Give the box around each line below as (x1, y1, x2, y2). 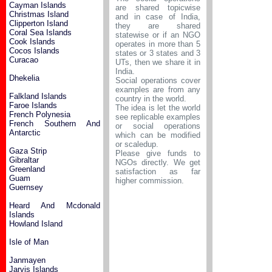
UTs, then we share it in (115, 58, 200, 67)
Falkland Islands (9, 92, 67, 101)
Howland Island (9, 219, 63, 228)
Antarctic (9, 128, 41, 137)
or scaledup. (115, 140, 158, 149)
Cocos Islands (9, 46, 59, 55)
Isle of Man (9, 237, 49, 246)
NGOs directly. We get (115, 158, 200, 167)
